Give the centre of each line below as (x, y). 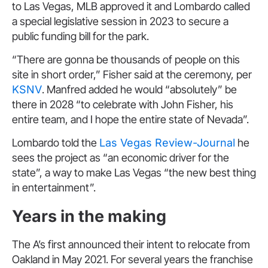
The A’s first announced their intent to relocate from (131, 245)
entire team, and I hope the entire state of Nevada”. (130, 119)
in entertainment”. (54, 188)
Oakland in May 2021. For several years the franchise (133, 260)
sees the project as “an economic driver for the (121, 158)
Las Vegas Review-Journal (167, 143)
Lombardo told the (56, 143)
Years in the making (89, 216)
